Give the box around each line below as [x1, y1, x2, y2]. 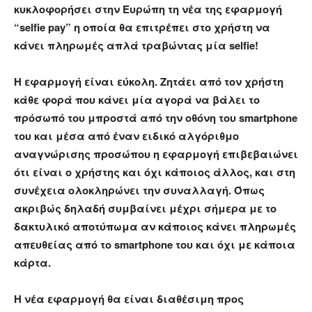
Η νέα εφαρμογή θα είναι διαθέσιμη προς [14, 290, 244, 306]
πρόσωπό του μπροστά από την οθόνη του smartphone [14, 109, 297, 125]
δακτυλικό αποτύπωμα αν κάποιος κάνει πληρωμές [14, 218, 296, 234]
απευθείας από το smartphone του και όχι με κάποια [14, 236, 295, 252]
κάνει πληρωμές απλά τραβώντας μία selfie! [14, 37, 258, 53]
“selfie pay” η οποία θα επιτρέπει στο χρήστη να [14, 19, 270, 35]
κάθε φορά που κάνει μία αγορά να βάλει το [14, 91, 260, 107]
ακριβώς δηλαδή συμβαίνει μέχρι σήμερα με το [14, 200, 276, 216]
